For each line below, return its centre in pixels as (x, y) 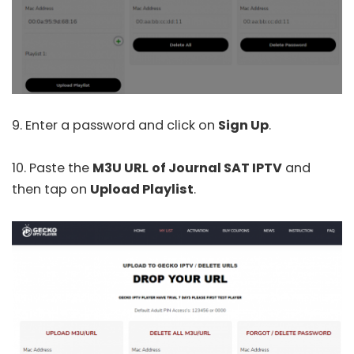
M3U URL (121, 168)
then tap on (51, 190)
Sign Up (243, 126)
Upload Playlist (142, 190)
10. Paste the (52, 168)
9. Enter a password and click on (115, 126)
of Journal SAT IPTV (217, 168)
